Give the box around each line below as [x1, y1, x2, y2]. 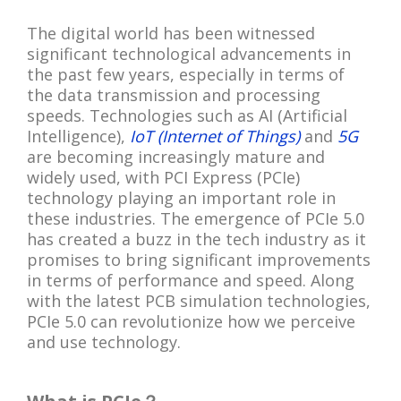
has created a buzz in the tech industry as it [27, 227, 366, 250]
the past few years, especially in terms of [27, 63, 345, 85]
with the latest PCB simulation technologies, [27, 289, 371, 311]
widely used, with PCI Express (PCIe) [27, 166, 300, 188]
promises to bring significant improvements [27, 248, 371, 270]
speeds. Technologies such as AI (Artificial [27, 104, 347, 126]
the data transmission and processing [27, 83, 320, 106]
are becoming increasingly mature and [27, 145, 325, 167]
